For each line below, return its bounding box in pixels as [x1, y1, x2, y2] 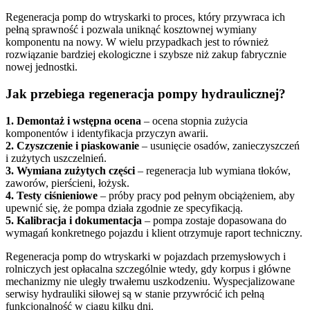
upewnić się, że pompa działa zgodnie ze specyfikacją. [6, 201, 243, 214]
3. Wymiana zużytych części [6, 164, 135, 176]
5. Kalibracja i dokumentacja [6, 214, 142, 226]
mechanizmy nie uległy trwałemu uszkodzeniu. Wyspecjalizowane [6, 275, 295, 287]
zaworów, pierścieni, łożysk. [6, 176, 129, 189]
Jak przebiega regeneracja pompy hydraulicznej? [6, 86, 286, 101]
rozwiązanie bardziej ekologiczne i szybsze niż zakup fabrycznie [6, 48, 286, 61]
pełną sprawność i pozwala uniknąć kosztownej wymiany [6, 24, 257, 36]
